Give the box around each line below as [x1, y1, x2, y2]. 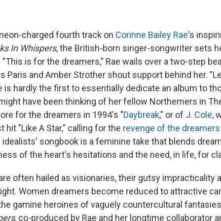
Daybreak [123, 110, 159, 120]
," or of [159, 110, 185, 120]
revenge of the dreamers [123, 123, 220, 134]
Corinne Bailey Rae [115, 30, 188, 40]
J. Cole [185, 110, 212, 120]
